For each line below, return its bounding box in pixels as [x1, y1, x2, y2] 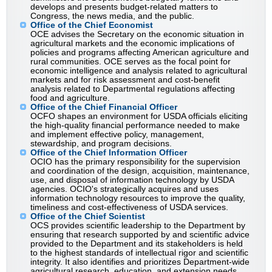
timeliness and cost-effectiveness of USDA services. [30, 202, 228, 212]
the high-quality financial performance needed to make [30, 120, 240, 131]
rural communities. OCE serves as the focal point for [30, 56, 231, 67]
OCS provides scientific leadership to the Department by [30, 220, 245, 231]
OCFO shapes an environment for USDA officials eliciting [30, 111, 248, 121]
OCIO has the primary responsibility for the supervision [30, 157, 240, 167]
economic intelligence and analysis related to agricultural [30, 66, 247, 76]
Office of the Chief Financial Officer [30, 102, 177, 112]
